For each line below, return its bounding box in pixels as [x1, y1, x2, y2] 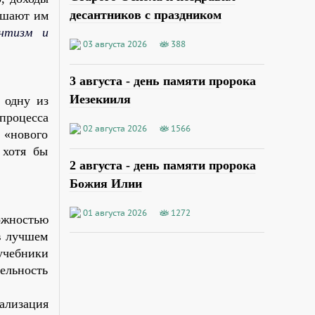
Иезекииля [69, 91, 131, 106]
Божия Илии [69, 176, 142, 191]
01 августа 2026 [82, 207, 147, 218]
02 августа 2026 [82, 122, 147, 134]
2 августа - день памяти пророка [69, 157, 256, 172]
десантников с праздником [69, 7, 221, 22]
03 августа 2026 [82, 38, 147, 49]
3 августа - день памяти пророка [69, 73, 256, 88]
